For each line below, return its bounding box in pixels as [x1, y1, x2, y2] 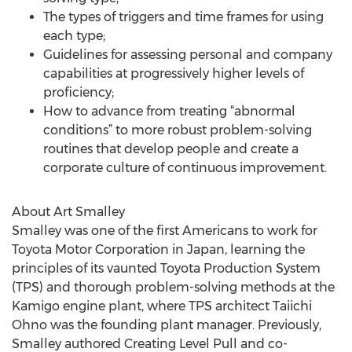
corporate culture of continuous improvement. [43, 160, 327, 175]
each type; [43, 28, 105, 43]
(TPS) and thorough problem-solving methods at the [12, 280, 335, 295]
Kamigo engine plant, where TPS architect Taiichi [12, 299, 312, 313]
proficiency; [43, 85, 114, 100]
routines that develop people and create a [43, 141, 299, 156]
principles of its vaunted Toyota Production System [12, 261, 321, 276]
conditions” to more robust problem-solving [43, 123, 312, 137]
